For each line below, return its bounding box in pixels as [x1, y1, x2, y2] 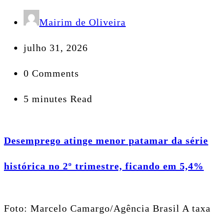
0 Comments [24, 67, 79, 79]
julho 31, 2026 [24, 42, 88, 53]
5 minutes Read [24, 93, 92, 104]
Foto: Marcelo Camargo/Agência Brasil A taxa [4, 202, 211, 214]
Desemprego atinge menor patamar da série [4, 135, 208, 146]
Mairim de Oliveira [39, 16, 126, 27]
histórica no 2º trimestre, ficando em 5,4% [4, 161, 204, 172]
